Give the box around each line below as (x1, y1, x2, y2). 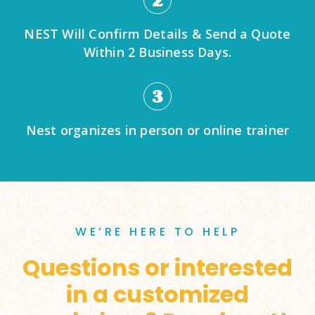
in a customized (66, 278, 249, 310)
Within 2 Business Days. (83, 44, 232, 60)
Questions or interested (22, 252, 292, 283)
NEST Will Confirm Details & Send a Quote (24, 25, 291, 42)
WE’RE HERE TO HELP (75, 224, 240, 240)
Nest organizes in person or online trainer (25, 122, 290, 139)
